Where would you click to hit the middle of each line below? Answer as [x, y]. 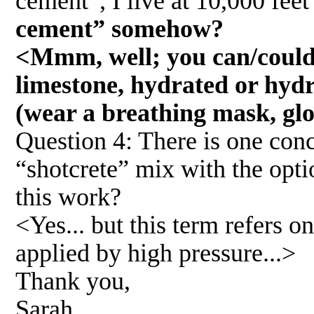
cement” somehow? [120, 28]
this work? [68, 197]
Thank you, [73, 281]
